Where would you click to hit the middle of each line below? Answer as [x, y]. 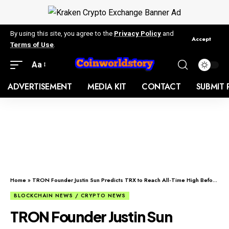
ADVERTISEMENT [40, 86]
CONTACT [161, 86]
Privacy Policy [138, 33]
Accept [201, 39]
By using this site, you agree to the [62, 33]
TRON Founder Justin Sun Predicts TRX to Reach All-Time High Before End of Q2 [122, 180]
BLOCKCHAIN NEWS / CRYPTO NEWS [70, 195]
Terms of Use [32, 44]
